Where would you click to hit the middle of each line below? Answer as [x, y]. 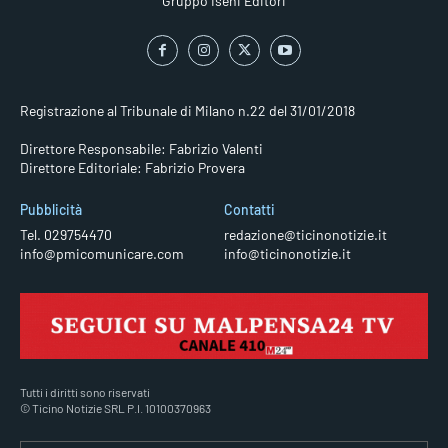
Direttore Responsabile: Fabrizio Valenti [141, 149]
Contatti [249, 210]
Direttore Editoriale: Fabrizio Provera [132, 168]
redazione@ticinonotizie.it [305, 235]
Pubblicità [51, 210]
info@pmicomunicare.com [102, 254]
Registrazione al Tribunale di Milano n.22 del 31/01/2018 [187, 111]
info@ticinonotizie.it [287, 254]
